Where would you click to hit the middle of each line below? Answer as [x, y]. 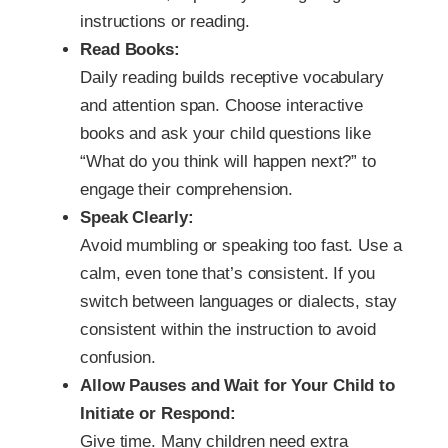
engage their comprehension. [187, 189]
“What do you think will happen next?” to [228, 161]
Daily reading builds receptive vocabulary [232, 77]
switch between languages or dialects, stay [238, 301]
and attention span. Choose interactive [222, 105]
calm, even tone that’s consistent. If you [227, 273]
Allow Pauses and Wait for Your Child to [238, 385]
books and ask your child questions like [226, 133]
